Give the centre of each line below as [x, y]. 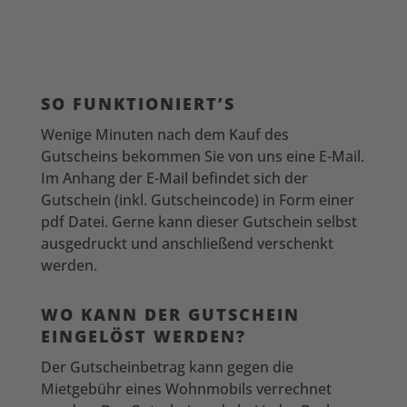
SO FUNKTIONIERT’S [138, 103]
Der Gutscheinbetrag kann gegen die [167, 367]
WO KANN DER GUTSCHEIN [170, 314]
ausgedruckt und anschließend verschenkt [187, 243]
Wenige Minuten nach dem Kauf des [164, 134]
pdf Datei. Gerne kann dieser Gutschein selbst [199, 221]
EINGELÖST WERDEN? [143, 336]
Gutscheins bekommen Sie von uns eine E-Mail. [202, 156]
